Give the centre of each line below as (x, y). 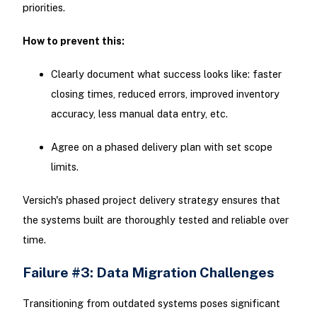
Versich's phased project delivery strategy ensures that (151, 200)
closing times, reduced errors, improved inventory (165, 94)
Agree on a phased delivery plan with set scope (161, 147)
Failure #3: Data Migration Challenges (148, 272)
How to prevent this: (73, 40)
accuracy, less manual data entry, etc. (139, 114)
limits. (64, 167)
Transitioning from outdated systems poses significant (151, 303)
